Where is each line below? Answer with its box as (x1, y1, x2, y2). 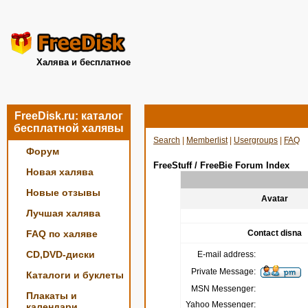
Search (153, 135, 180, 145)
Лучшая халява (26, 208, 100, 219)
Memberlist (186, 135, 228, 145)
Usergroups (234, 135, 278, 145)
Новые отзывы (26, 187, 100, 198)
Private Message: (190, 267, 256, 276)
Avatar (261, 194, 288, 203)
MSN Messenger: (190, 284, 256, 294)
